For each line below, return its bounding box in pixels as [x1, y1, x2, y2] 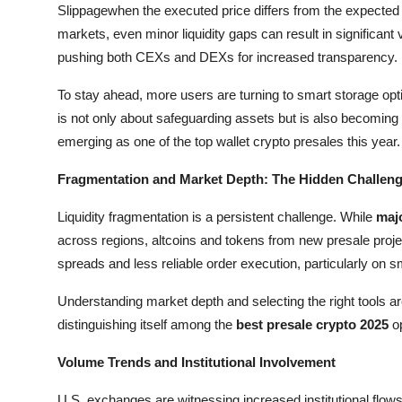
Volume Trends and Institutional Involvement [57, 354, 336, 370]
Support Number [13, 138, 127, 156]
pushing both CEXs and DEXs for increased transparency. [57, 49, 398, 65]
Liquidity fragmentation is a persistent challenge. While [57, 209, 376, 224]
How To [13, 94, 66, 112]
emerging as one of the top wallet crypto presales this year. [57, 134, 400, 149]
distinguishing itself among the [57, 317, 236, 332]
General [13, 6, 66, 24]
